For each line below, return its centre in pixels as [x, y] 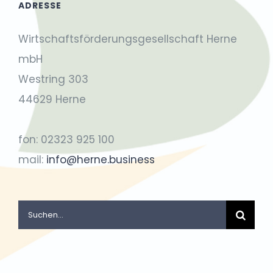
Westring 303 [53, 80]
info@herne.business [101, 160]
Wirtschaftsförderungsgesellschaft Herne [128, 39]
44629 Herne [52, 100]
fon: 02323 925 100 [66, 140]
